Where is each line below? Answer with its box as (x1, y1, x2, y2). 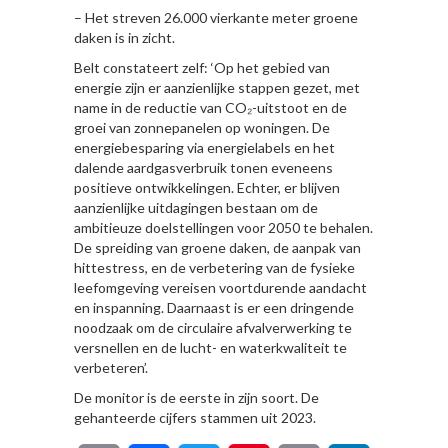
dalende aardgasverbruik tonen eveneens (74, 159, 333, 177)
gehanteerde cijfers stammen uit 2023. (74, 409, 316, 427)
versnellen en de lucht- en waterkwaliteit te (74, 339, 347, 357)
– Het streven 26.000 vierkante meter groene (74, 9, 358, 27)
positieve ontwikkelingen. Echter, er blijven (74, 179, 340, 197)
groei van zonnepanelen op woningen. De (74, 119, 330, 137)
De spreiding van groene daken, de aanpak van (74, 239, 361, 257)
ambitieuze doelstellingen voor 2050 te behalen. (74, 219, 373, 237)
